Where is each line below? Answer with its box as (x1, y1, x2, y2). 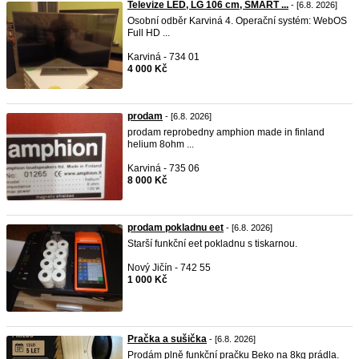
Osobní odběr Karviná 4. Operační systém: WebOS (127, 15, 347, 26)
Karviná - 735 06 (127, 163, 200, 174)
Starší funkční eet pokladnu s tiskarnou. (127, 238, 297, 249)
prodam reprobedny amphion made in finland (127, 127, 325, 138)
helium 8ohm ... (127, 139, 194, 150)
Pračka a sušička (127, 333, 207, 345)
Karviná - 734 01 (127, 51, 200, 63)
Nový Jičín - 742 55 (127, 262, 211, 273)
